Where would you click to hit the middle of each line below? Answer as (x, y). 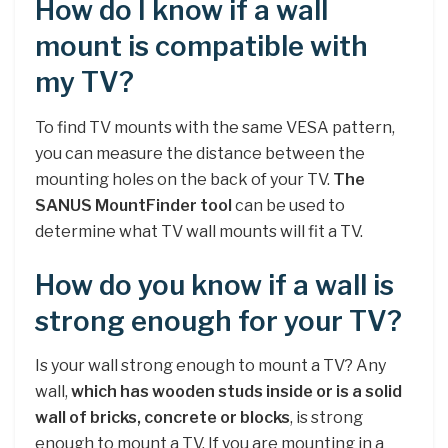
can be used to (288, 205)
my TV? (84, 83)
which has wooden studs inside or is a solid (236, 392)
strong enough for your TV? (218, 321)
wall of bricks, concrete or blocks (162, 418)
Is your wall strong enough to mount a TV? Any (210, 366)
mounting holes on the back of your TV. (184, 179)
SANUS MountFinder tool (133, 205)
